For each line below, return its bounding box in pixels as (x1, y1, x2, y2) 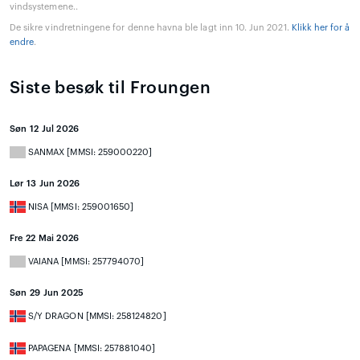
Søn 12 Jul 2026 (10, 124, 80, 133)
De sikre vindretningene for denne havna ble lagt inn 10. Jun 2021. (10, 22, 292, 32)
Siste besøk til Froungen (10, 79, 211, 96)
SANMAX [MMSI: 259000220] (26, 147, 153, 157)
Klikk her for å (291, 22, 350, 32)
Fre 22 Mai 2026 (10, 233, 80, 243)
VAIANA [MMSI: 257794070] (26, 256, 145, 266)
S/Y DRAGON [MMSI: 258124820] (26, 311, 166, 321)
